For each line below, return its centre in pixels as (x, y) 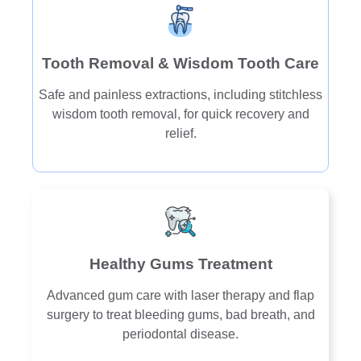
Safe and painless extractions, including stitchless (180, 95)
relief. (180, 134)
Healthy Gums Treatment (180, 263)
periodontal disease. (180, 334)
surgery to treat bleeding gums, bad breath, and (180, 314)
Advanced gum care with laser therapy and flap (180, 295)
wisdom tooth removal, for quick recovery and (180, 114)
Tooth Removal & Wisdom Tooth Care (180, 64)
